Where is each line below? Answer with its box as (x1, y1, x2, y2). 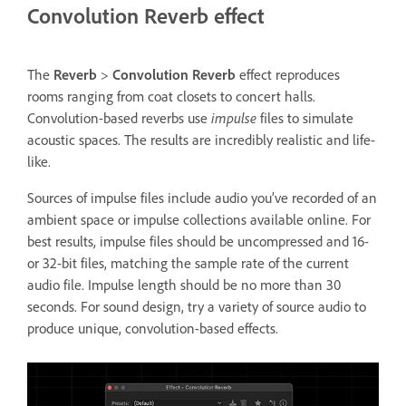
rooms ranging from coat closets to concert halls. (27, 87, 315, 106)
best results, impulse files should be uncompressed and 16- (27, 232, 369, 251)
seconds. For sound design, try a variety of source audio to (27, 297, 366, 316)
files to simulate (256, 109, 353, 128)
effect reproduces (236, 65, 340, 84)
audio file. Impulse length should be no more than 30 (27, 275, 341, 295)
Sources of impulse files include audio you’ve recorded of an (27, 188, 377, 208)
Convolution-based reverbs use (27, 109, 211, 128)
